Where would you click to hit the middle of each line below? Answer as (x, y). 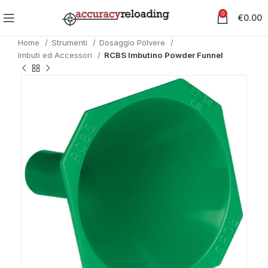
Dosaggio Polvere (133, 42)
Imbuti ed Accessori (56, 55)
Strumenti (71, 42)
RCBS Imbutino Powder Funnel (164, 55)
